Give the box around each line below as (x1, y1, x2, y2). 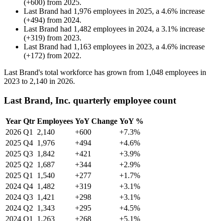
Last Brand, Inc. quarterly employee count (4, 95, 176, 106)
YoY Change (75, 116, 117, 125)
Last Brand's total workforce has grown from (4, 68, 146, 77)
